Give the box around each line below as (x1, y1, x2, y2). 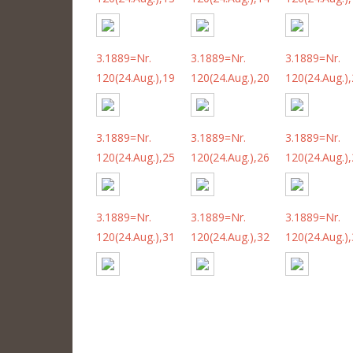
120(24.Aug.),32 (191, 229, 269, 244)
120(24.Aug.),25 (96, 149, 175, 165)
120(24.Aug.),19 (96, 69, 175, 85)
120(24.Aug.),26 (191, 149, 269, 165)
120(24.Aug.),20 (191, 69, 269, 85)
